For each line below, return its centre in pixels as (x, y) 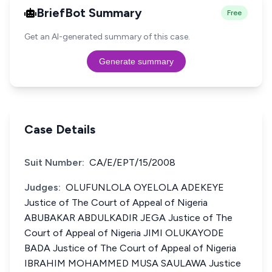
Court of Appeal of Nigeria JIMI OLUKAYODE (124, 233)
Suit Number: (54, 162)
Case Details (60, 129)
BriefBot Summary (89, 13)
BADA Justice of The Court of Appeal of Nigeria (130, 248)
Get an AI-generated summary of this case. (107, 37)
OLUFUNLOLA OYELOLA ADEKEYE (145, 187)
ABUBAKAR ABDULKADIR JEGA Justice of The (128, 218)
